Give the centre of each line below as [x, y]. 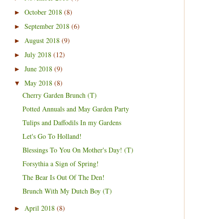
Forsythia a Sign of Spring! [60, 164]
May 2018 [39, 83]
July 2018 [39, 54]
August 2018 [43, 40]
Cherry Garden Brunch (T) [59, 95]
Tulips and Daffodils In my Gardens [72, 122]
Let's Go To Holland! [52, 136]
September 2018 [48, 26]
